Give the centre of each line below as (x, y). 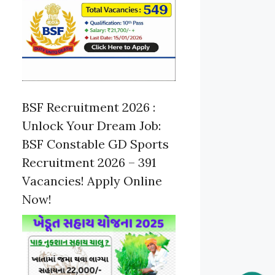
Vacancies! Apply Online (92, 181)
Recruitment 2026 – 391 (89, 163)
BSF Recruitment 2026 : (89, 107)
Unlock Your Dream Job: (91, 126)
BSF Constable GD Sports (95, 144)
